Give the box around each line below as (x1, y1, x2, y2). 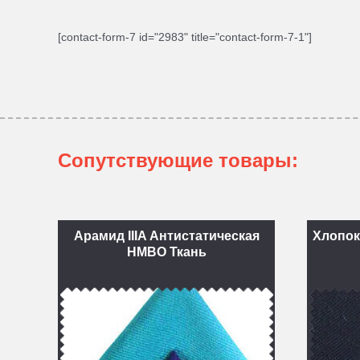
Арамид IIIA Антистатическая (73, 229, 260, 243)
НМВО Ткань (126, 245, 207, 259)
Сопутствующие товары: (58, 149, 298, 171)
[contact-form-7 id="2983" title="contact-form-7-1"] (58, 31, 312, 43)
